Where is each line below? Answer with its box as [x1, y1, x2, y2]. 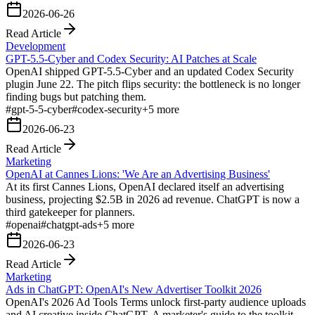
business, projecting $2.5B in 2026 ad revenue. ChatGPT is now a [6, 193, 300, 205]
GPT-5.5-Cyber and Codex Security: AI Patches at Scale [6, 52, 257, 65]
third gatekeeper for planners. [6, 205, 135, 218]
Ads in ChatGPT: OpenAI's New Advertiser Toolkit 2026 [6, 283, 262, 295]
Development [6, 39, 65, 52]
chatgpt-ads [46, 218, 97, 231]
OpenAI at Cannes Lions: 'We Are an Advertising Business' [6, 167, 270, 180]
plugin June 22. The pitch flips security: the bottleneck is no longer [6, 77, 300, 90]
